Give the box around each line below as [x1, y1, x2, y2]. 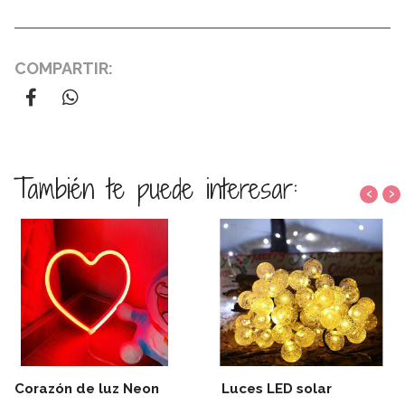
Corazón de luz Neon [14, 381, 159, 398]
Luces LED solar [221, 381, 332, 398]
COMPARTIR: [14, 58, 113, 78]
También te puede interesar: [14, 170, 297, 207]
